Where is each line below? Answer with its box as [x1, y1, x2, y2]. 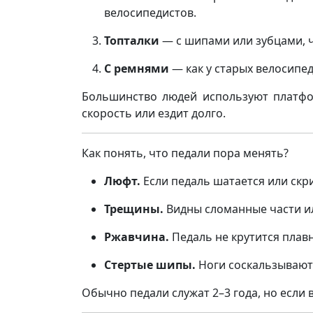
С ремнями [104, 61, 169, 76]
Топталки [104, 33, 159, 48]
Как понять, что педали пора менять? [82, 145, 289, 161]
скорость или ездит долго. [82, 105, 226, 121]
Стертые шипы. [104, 257, 196, 272]
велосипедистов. [104, 5, 196, 20]
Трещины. [104, 201, 163, 217]
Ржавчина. [104, 229, 169, 245]
